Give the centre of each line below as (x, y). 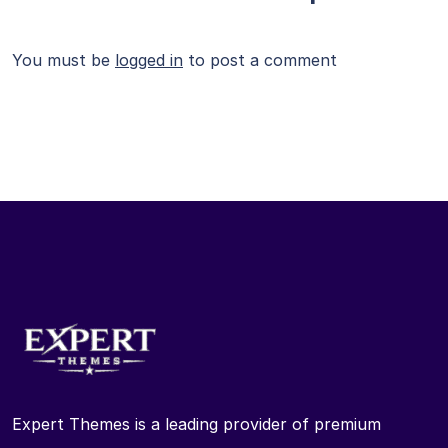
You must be (63, 59)
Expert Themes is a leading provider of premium (196, 423)
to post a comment (260, 59)
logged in (149, 59)
